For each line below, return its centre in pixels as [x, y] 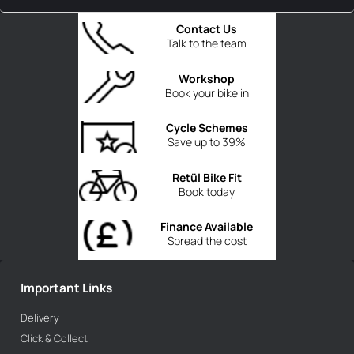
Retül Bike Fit [207, 177]
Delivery [40, 318]
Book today [207, 191]
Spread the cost [207, 241]
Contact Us [207, 29]
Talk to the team [207, 43]
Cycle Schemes [207, 128]
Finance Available [207, 227]
